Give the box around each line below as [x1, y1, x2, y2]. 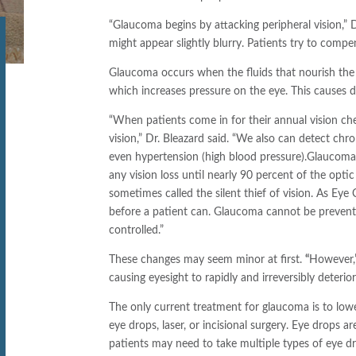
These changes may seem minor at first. [109, 253, 306, 265]
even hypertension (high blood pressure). [109, 151, 308, 163]
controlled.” [109, 224, 164, 236]
